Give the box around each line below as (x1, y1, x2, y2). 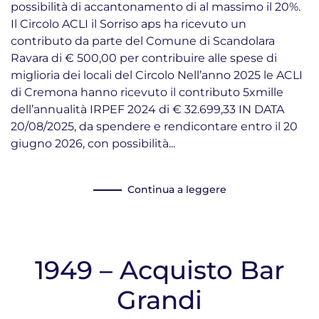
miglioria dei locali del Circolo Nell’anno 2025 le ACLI (11, 68, 303, 82)
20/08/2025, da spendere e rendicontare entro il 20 (11, 120, 298, 133)
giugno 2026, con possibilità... (11, 137, 175, 150)
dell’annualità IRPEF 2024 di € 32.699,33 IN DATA (11, 103, 284, 116)
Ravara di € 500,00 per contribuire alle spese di (11, 51, 277, 65)
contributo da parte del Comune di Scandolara (11, 34, 275, 48)
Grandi (117, 284, 202, 315)
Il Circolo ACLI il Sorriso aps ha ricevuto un (11, 17, 246, 31)
